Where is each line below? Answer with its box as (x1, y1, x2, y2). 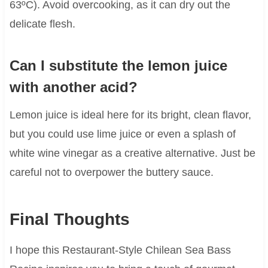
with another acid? (9, 78, 138, 95)
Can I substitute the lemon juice (9, 57, 227, 74)
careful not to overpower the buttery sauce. (9, 166, 214, 178)
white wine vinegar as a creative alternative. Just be (9, 147, 255, 159)
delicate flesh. (9, 17, 75, 30)
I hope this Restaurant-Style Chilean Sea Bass (9, 243, 231, 256)
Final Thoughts (9, 209, 130, 229)
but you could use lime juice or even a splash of (9, 127, 236, 140)
